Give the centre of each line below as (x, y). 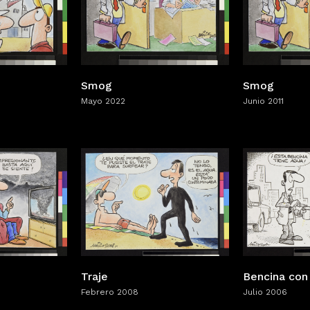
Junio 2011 (263, 101)
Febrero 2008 (110, 292)
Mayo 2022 (103, 101)
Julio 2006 (265, 292)
